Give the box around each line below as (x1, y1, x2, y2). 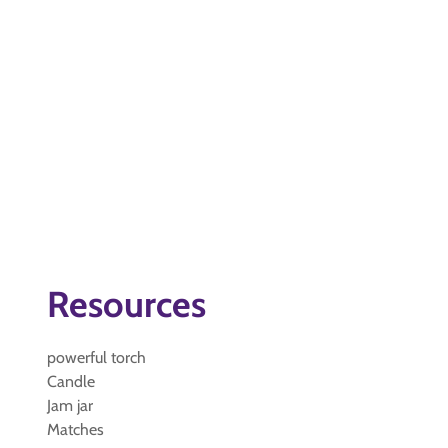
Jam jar (47, 396, 93, 415)
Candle (47, 372, 95, 391)
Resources (47, 282, 206, 326)
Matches (47, 420, 104, 439)
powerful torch (47, 348, 146, 367)
